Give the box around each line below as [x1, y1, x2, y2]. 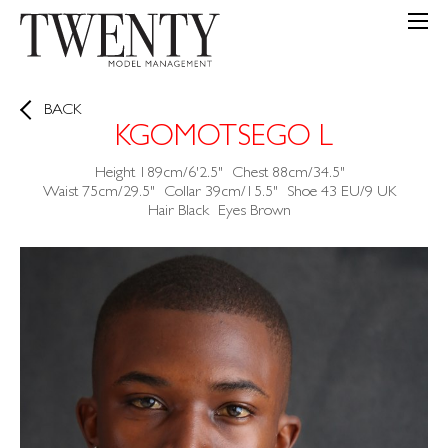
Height [94, 166, 135, 182]
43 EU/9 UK [320, 185, 397, 201]
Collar [163, 185, 201, 201]
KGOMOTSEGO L [115, 125, 333, 155]
